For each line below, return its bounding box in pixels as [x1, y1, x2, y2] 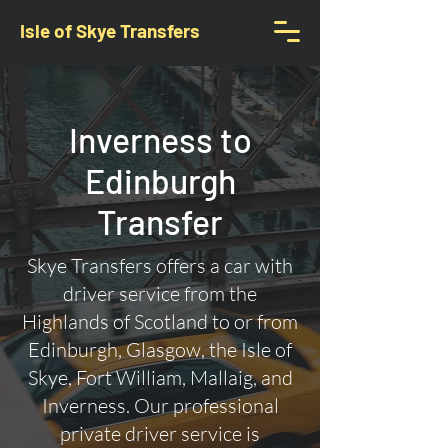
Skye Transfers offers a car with [27, 253, 293, 278]
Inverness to [68, 119, 252, 160]
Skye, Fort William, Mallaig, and [27, 365, 293, 390]
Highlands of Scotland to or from [22, 309, 298, 334]
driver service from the [63, 281, 257, 306]
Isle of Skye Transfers [20, 19, 200, 42]
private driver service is [60, 421, 260, 446]
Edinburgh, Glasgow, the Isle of [28, 337, 292, 362]
